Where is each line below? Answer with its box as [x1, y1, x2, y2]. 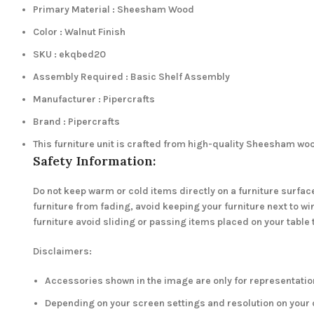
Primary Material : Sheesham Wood [33, 4, 194, 16]
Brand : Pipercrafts [33, 116, 120, 128]
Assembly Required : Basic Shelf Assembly [33, 71, 230, 83]
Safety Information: [33, 153, 156, 170]
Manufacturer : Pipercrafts [33, 93, 155, 106]
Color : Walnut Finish [33, 26, 125, 39]
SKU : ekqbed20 [33, 48, 106, 61]
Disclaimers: [33, 245, 92, 258]
